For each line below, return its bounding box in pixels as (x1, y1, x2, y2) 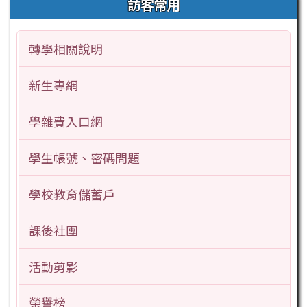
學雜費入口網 (28, 112, 103, 131)
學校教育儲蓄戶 (28, 184, 115, 203)
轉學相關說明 (28, 40, 103, 58)
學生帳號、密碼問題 (28, 148, 140, 167)
